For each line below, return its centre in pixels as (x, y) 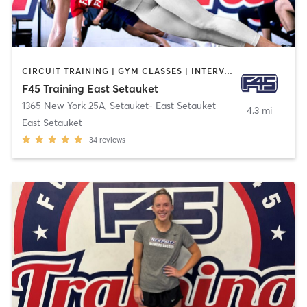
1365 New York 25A (63, 106)
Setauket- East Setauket (162, 106)
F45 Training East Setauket (90, 89)
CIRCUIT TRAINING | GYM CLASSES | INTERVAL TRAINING (228, 71)
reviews (112, 140)
